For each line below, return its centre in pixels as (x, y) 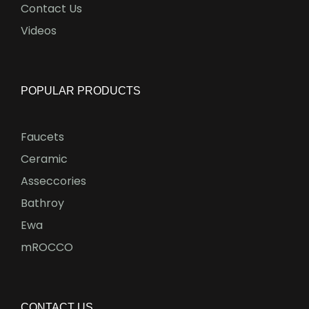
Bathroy (42, 203)
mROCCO (47, 247)
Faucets (42, 137)
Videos (39, 30)
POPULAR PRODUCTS (81, 90)
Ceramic (44, 159)
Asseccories (53, 181)
